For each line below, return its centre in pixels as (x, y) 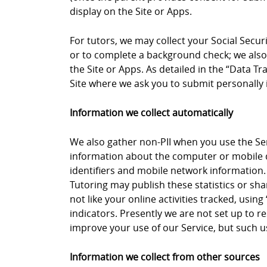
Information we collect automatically (151, 113)
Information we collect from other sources (165, 257)
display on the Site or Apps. (131, 11)
